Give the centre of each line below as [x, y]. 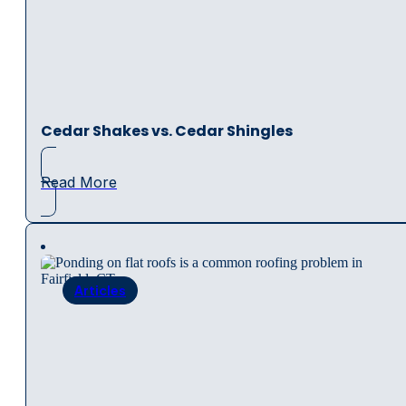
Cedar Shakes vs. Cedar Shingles [167, 130]
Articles [100, 290]
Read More [79, 182]
